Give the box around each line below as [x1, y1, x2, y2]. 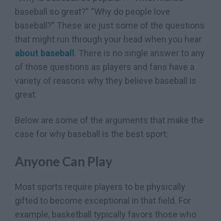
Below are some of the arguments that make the [15, 114, 204, 125]
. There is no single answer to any [74, 48, 205, 59]
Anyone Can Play [15, 153, 112, 170]
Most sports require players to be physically [15, 182, 185, 192]
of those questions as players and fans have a [15, 62, 194, 73]
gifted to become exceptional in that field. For [15, 195, 191, 206]
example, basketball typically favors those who [15, 209, 196, 220]
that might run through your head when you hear [15, 34, 202, 45]
